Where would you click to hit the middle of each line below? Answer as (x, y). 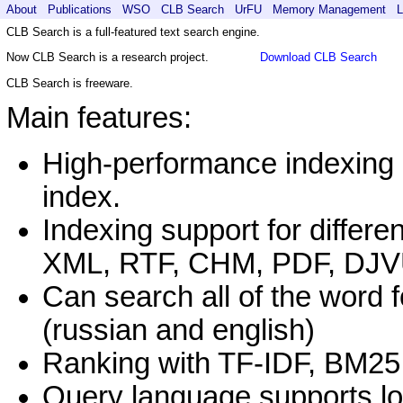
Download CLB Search (318, 57)
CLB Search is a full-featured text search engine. (133, 32)
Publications (80, 9)
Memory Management (329, 9)
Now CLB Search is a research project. (107, 58)
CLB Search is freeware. (70, 83)
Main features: (99, 118)
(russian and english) (179, 330)
